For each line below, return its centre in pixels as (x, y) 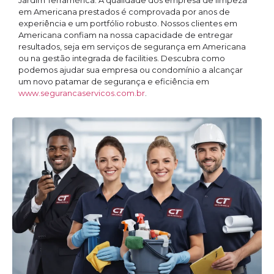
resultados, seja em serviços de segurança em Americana (132, 46)
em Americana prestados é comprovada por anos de (124, 12)
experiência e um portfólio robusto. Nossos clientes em (128, 23)
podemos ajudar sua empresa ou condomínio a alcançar (131, 70)
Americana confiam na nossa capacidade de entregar (126, 35)
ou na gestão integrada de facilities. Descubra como (122, 58)
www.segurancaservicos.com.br (82, 93)
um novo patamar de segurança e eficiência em (114, 81)
